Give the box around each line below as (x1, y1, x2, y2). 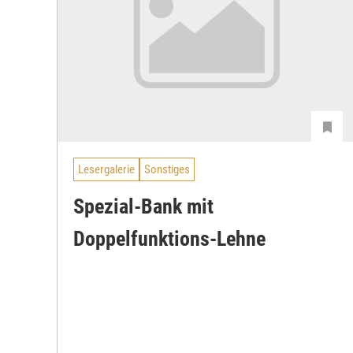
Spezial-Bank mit (73, 194, 214, 218)
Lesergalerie (78, 162, 135, 177)
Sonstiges (144, 162, 190, 177)
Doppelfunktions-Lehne (73, 226, 266, 251)
